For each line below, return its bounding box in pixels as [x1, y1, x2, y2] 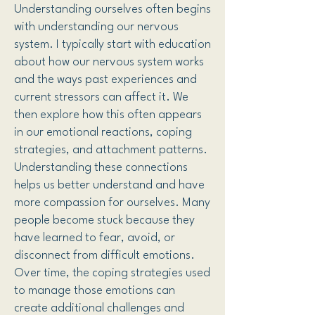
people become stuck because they [14, 214, 195, 226]
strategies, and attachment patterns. [14, 144, 207, 156]
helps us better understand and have [14, 179, 205, 191]
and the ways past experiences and [14, 74, 197, 86]
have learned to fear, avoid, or [14, 232, 175, 244]
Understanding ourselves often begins [14, 4, 211, 15]
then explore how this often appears [14, 109, 202, 121]
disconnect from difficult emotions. [14, 250, 195, 262]
